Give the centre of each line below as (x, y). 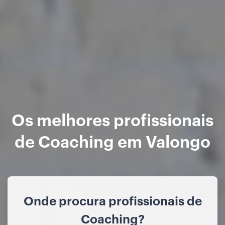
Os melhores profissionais (113, 119)
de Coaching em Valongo (113, 140)
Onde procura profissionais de (113, 200)
